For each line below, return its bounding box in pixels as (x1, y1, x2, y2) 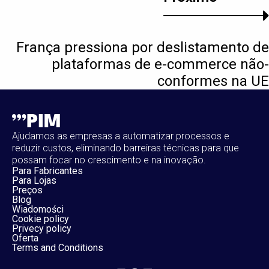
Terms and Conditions (12, 241, 103, 253)
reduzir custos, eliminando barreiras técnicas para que (12, 142, 239, 154)
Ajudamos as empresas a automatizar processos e (12, 130, 229, 142)
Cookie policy (12, 213, 69, 225)
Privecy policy (12, 222, 71, 234)
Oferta (12, 232, 38, 244)
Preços (12, 184, 43, 196)
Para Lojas (12, 174, 56, 186)
